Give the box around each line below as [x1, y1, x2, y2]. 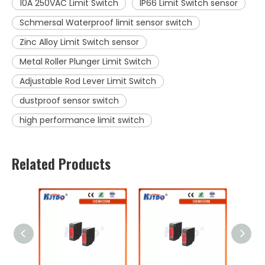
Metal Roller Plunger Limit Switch [20, 56, 151, 68]
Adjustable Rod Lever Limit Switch [20, 75, 156, 88]
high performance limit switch [20, 114, 144, 127]
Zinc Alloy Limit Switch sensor [20, 36, 139, 49]
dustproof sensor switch [20, 95, 119, 107]
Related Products [12, 153, 111, 174]
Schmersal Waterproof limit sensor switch [20, 17, 192, 29]
